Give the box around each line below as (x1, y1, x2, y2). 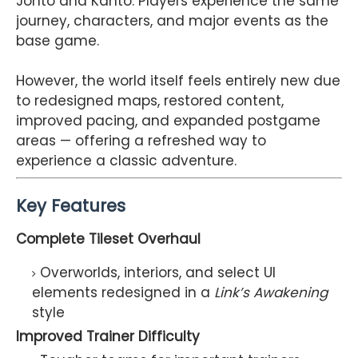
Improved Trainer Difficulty (16, 327, 200, 347)
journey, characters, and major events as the (16, 10, 328, 30)
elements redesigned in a (32, 283, 214, 303)
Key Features (16, 194, 125, 218)
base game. (16, 30, 99, 50)
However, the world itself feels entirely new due (16, 70, 340, 90)
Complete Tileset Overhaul (16, 229, 201, 249)
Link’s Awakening (214, 283, 328, 303)
